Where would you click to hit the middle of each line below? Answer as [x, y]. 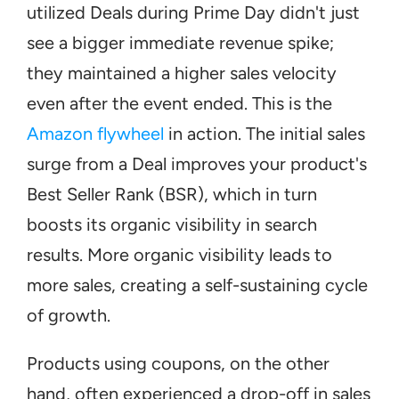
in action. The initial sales [265, 134]
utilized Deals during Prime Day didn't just [193, 12]
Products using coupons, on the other [178, 363]
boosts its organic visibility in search [172, 224]
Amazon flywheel [95, 134]
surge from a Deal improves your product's [197, 164]
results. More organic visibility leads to [179, 255]
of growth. [69, 315]
